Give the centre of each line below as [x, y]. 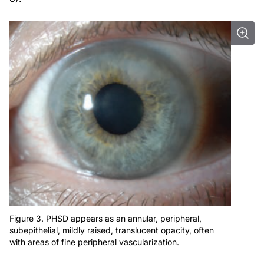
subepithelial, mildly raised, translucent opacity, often [112, 230]
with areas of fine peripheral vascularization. [94, 242]
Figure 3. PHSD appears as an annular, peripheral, [105, 218]
